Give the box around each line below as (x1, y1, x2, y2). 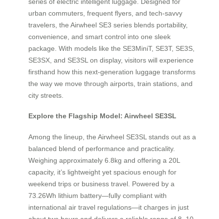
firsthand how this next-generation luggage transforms (28, 67, 196, 76)
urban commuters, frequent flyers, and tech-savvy (28, 9, 182, 17)
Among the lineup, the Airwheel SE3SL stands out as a (28, 132, 196, 141)
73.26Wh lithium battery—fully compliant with (28, 191, 167, 199)
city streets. (28, 91, 64, 99)
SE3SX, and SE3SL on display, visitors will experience (28, 56, 194, 64)
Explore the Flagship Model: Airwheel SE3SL (28, 112, 176, 120)
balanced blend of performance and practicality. (28, 144, 175, 153)
